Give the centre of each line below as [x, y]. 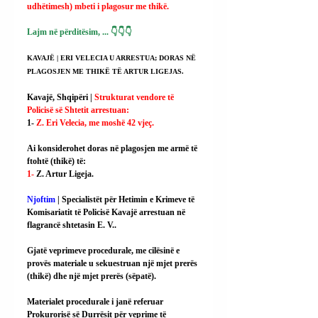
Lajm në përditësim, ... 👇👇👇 [79, 32]
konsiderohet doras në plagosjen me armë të [117, 149]
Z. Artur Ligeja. [65, 174]
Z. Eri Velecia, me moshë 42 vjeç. [95, 123]
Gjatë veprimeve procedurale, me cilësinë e [104, 251]
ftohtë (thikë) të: [56, 161]
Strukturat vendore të [135, 98]
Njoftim [41, 200]
